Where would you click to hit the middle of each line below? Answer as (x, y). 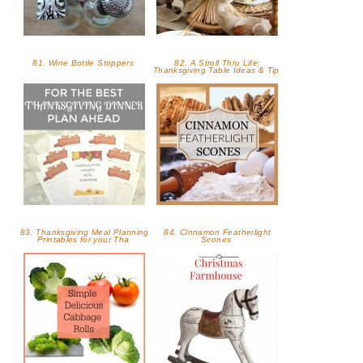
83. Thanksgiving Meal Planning (84, 233)
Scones (218, 240)
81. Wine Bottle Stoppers (85, 63)
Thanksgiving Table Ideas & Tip (217, 70)
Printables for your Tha (85, 240)
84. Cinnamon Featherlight (218, 233)
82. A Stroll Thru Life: (218, 63)
